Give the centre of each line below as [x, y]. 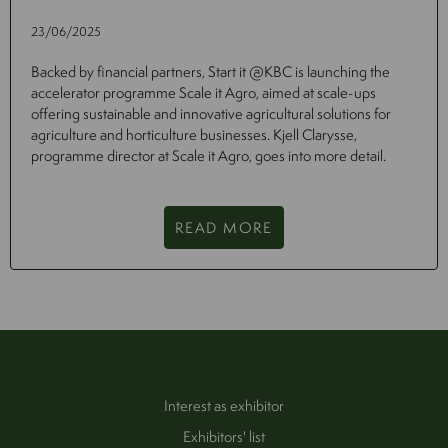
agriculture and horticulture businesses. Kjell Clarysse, [194, 134]
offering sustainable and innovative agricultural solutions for [211, 113]
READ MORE [224, 227]
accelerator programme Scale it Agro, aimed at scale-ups [203, 92]
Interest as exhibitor [224, 405]
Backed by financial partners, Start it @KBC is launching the [210, 71]
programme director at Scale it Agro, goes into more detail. [208, 155]
